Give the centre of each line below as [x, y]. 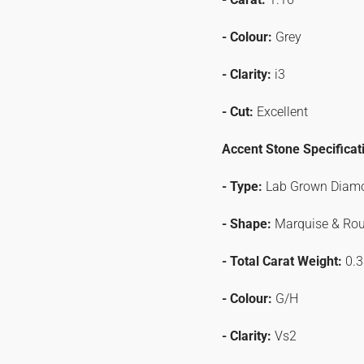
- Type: [242, 186]
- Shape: [248, 224]
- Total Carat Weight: [283, 261]
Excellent [282, 112]
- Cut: [237, 112]
